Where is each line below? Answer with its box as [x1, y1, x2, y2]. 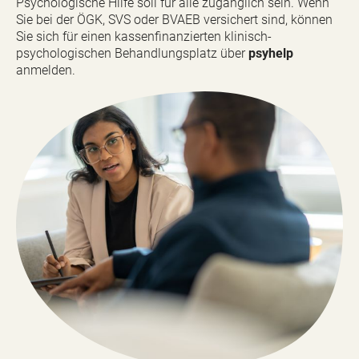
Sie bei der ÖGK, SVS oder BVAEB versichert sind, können [16, 12, 333, 27]
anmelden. [16, 63, 75, 78]
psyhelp [248, 46, 293, 61]
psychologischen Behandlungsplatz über [16, 46, 248, 61]
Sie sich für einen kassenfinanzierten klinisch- [16, 29, 272, 44]
